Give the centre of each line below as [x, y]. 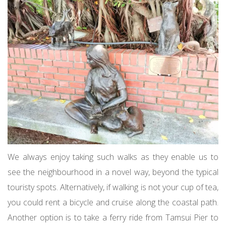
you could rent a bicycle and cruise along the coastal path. [113, 202]
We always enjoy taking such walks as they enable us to [113, 157]
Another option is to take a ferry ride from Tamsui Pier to [113, 217]
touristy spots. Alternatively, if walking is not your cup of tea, [113, 187]
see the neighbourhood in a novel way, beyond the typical [113, 172]
